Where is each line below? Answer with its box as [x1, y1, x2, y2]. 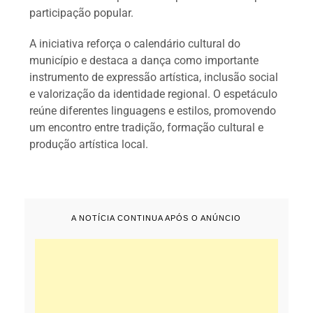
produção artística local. [29, 137, 149, 151]
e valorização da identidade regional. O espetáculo [29, 87, 278, 101]
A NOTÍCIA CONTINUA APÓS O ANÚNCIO [71, 213, 242, 222]
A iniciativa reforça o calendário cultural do [29, 36, 241, 50]
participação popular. [29, 6, 134, 20]
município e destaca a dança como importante [29, 53, 259, 67]
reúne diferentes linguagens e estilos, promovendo [29, 103, 277, 117]
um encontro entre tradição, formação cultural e [29, 120, 264, 134]
